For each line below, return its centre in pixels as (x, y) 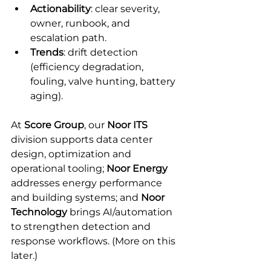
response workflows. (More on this (94, 241)
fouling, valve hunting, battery (104, 81)
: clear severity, (126, 8)
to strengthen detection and (82, 226)
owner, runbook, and (81, 23)
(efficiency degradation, (88, 67)
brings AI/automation (121, 212)
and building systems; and (76, 197)
